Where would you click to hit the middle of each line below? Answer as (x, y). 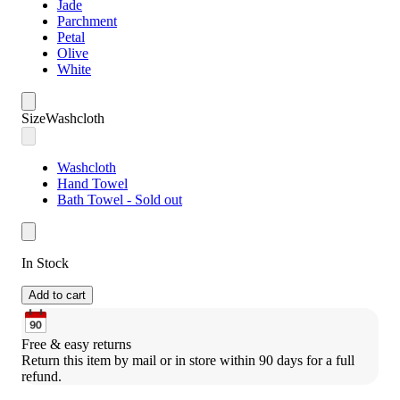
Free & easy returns (76, 345)
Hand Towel (92, 184)
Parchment (87, 21)
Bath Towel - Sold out (120, 200)
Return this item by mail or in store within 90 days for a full (188, 361)
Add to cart (57, 296)
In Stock (45, 263)
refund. (42, 377)
